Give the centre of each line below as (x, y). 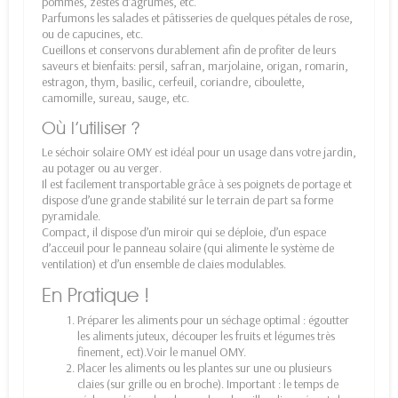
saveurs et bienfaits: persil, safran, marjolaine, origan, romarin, (195, 65)
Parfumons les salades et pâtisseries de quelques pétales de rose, (197, 17)
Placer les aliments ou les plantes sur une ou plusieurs (204, 367)
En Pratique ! (96, 295)
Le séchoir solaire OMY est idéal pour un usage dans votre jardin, (199, 151)
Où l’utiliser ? (91, 127)
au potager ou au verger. (102, 167)
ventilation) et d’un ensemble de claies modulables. (164, 263)
